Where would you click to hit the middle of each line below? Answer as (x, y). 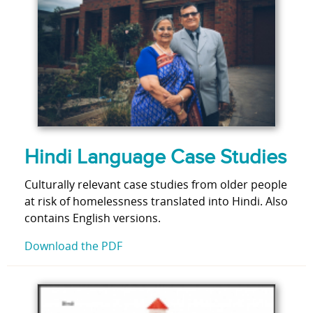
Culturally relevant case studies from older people (156, 185)
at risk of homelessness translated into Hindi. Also (156, 202)
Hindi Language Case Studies (155, 158)
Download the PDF (73, 246)
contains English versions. (93, 218)
